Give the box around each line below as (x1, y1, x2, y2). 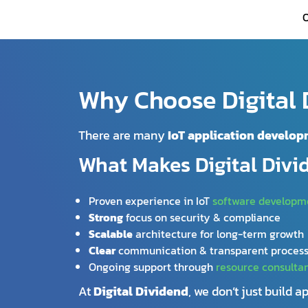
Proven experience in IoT (89, 192, 212, 210)
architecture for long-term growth (133, 225, 304, 243)
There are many (78, 126, 168, 145)
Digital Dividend (93, 282, 188, 301)
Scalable (89, 225, 133, 243)
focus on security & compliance (123, 209, 280, 226)
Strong (89, 209, 123, 226)
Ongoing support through (89, 258, 216, 276)
